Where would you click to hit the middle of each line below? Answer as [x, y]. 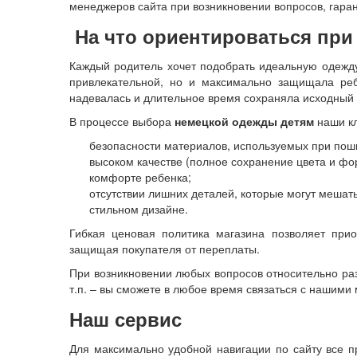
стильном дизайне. [139, 208]
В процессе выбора [122, 121]
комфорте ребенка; [140, 177]
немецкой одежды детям [244, 121]
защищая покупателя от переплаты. [165, 248]
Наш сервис [126, 318]
